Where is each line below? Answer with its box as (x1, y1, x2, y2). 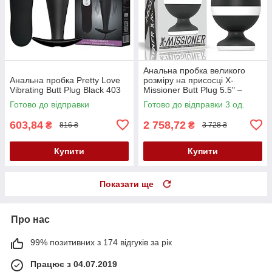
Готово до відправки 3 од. (143, 99, 245, 109)
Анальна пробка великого (143, 65, 245, 75)
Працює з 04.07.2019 (30, 259, 117, 269)
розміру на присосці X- (143, 75, 234, 85)
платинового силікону (143, 104, 229, 114)
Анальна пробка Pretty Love (10, 75, 120, 85)
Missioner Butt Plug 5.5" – (143, 84, 242, 95)
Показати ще (100, 178, 154, 189)
